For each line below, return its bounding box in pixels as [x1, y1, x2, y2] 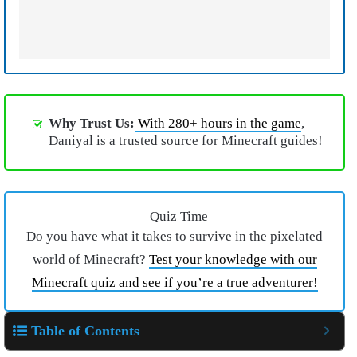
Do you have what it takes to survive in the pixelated [26, 228, 323, 244]
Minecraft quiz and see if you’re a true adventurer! [31, 274, 318, 290]
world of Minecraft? [32, 251, 149, 267]
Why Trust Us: [49, 116, 135, 131]
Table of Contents [31, 322, 139, 339]
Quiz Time [149, 208, 208, 224]
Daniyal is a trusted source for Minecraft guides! [49, 133, 323, 149]
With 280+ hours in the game [135, 116, 301, 131]
